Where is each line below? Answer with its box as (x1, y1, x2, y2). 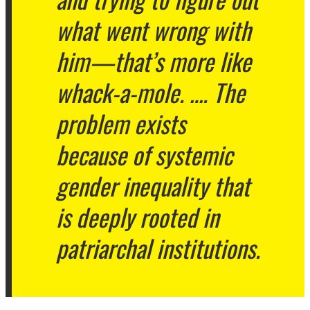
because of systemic (55, 136, 232, 172)
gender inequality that (55, 167, 250, 203)
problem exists (55, 104, 185, 141)
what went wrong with (55, 11, 251, 48)
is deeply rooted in (55, 198, 219, 235)
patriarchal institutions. (55, 229, 260, 266)
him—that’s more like (55, 42, 251, 79)
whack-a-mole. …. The (55, 73, 245, 110)
